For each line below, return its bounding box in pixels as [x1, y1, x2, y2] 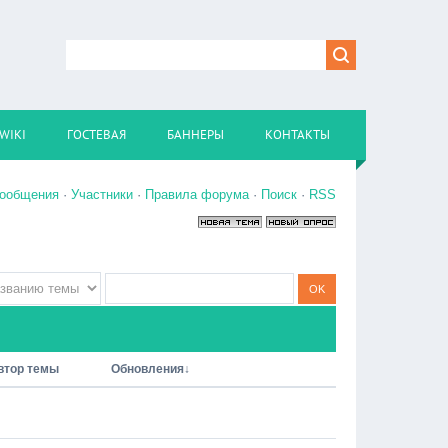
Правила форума [145, 187, 249, 202]
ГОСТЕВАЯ [67, 126, 126, 143]
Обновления [111, 362, 184, 376]
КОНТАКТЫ [265, 126, 330, 143]
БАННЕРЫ [167, 126, 224, 143]
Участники [71, 187, 133, 202]
